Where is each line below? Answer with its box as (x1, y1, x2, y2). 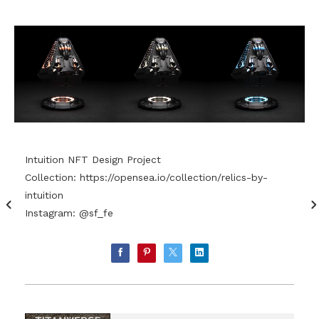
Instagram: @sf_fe (25, 207, 113, 219)
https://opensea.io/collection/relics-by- (80, 172, 268, 184)
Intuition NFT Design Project (25, 154, 161, 166)
